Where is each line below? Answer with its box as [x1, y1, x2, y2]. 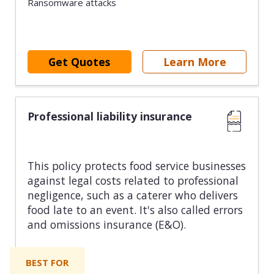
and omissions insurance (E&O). [27, 217, 186, 232]
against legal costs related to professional [27, 173, 239, 188]
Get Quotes [48, 54, 111, 69]
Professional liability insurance [27, 109, 192, 124]
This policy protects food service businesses [27, 158, 246, 174]
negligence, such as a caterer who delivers [27, 188, 238, 203]
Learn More [163, 54, 226, 69]
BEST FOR [26, 256, 69, 268]
